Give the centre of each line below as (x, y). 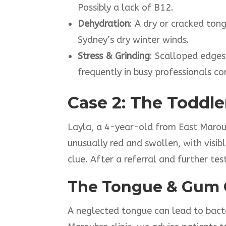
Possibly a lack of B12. (126, 8)
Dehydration (104, 24)
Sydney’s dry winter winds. (134, 40)
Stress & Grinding (114, 56)
